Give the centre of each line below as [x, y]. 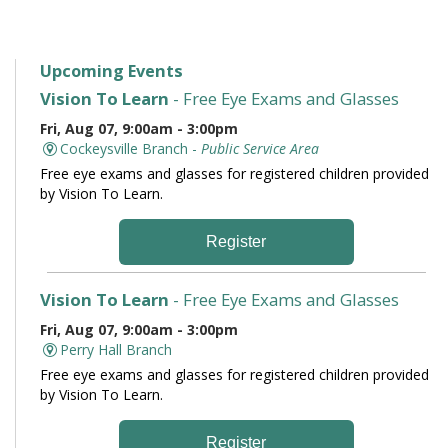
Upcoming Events [111, 70]
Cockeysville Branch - [130, 148]
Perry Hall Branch [115, 349]
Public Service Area [259, 148]
